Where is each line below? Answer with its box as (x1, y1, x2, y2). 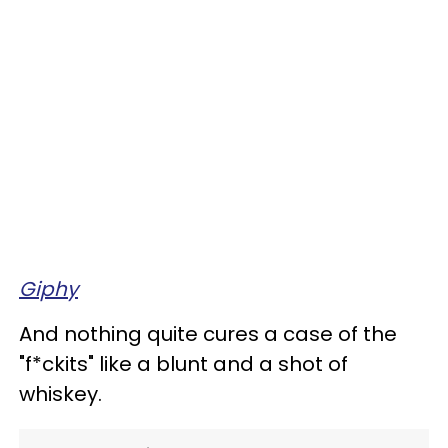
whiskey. (19, 380, 102, 409)
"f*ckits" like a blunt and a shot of (19, 350, 348, 379)
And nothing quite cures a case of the (19, 320, 397, 349)
